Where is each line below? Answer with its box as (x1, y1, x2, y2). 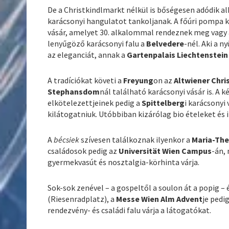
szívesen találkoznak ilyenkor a (81, 134, 192, 145)
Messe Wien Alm (116, 194, 175, 204)
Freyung (123, 75, 154, 86)
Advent (176, 194, 203, 204)
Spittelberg (142, 98, 185, 108)
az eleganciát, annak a (48, 50, 127, 60)
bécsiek (54, 134, 81, 145)
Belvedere (146, 38, 185, 49)
